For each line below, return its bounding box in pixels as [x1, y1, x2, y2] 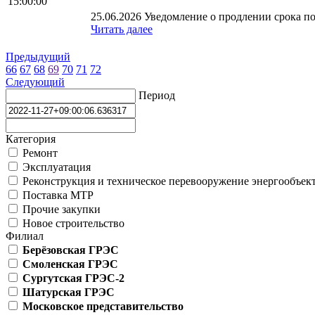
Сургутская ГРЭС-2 [22, 271, 124, 284]
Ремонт [20, 146, 58, 159]
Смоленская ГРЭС [22, 257, 118, 270]
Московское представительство [22, 300, 184, 312]
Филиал [6, 229, 44, 242]
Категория [6, 132, 56, 145]
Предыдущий [6, 50, 70, 63]
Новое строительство [20, 217, 124, 229]
